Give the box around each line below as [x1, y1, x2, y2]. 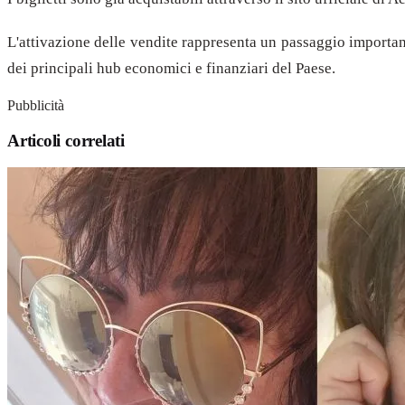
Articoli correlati [7, 130, 125, 150]
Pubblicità [7, 98, 64, 114]
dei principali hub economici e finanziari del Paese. [7, 59, 335, 77]
